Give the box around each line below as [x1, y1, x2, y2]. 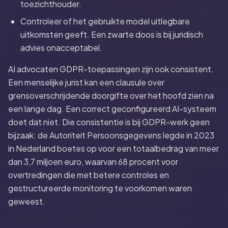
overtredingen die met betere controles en [8, 169, 169, 180]
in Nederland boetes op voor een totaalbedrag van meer [8, 143, 219, 154]
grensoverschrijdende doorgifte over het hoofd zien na [8, 90, 214, 101]
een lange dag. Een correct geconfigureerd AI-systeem [8, 103, 216, 114]
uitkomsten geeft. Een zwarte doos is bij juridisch [20, 29, 203, 40]
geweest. [8, 196, 45, 207]
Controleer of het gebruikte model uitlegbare [20, 16, 190, 26]
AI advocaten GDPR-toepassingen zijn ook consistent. [8, 64, 214, 74]
